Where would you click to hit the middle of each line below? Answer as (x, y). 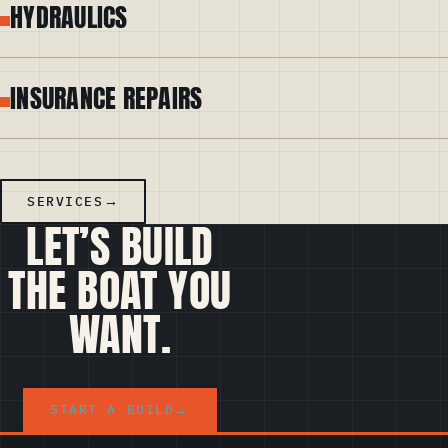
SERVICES (65, 201)
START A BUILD (112, 410)
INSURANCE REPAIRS (106, 98)
